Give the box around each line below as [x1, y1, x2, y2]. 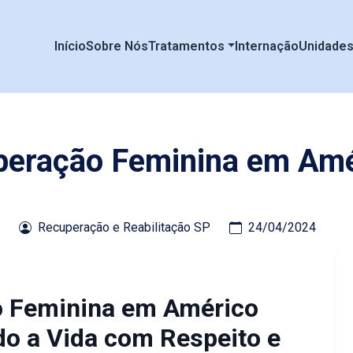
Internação [235, 39, 299, 54]
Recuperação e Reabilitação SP [37, 220, 210, 235]
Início [54, 39, 86, 54]
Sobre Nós [85, 39, 148, 54]
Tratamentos [147, 39, 225, 54]
